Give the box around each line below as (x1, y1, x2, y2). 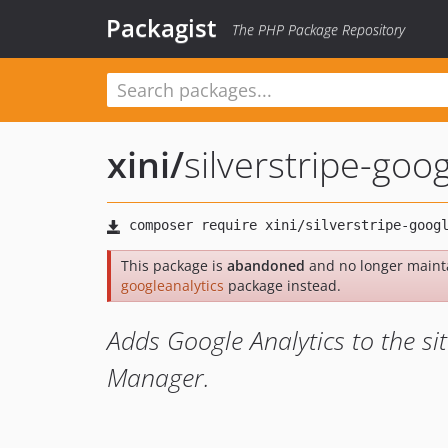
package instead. (224, 276, 341, 295)
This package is (121, 256, 227, 275)
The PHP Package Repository (232, 20, 405, 39)
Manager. (107, 360, 210, 394)
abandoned (227, 256, 305, 275)
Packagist (106, 11, 217, 44)
